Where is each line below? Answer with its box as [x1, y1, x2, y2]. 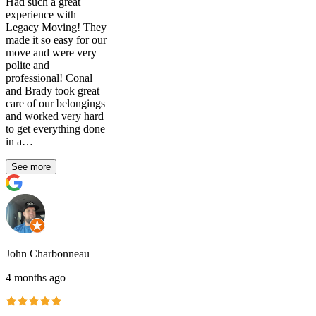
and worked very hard [6, 109, 104, 122]
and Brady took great [6, 84, 99, 97]
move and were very [6, 46, 97, 59]
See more [11, 161, 51, 172]
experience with [6, 8, 76, 20]
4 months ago [6, 271, 66, 284]
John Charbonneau [6, 247, 90, 260]
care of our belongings [6, 97, 105, 109]
